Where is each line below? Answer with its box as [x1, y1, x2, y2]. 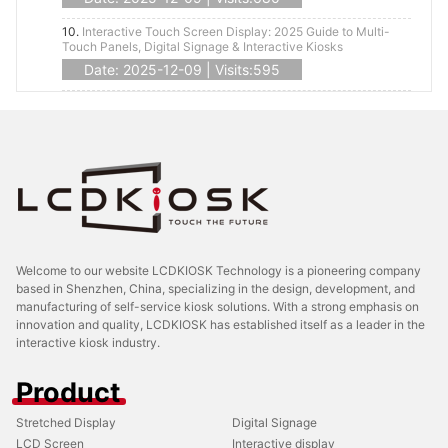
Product [16, 376, 120, 410]
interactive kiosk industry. [16, 335, 160, 351]
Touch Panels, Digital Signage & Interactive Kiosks [62, 39, 343, 55]
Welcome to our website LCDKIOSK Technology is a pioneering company [16, 263, 421, 279]
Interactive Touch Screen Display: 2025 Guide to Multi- [82, 24, 390, 40]
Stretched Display [16, 415, 116, 431]
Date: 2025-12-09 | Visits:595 [84, 61, 280, 79]
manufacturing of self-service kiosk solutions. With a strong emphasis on [16, 299, 419, 315]
